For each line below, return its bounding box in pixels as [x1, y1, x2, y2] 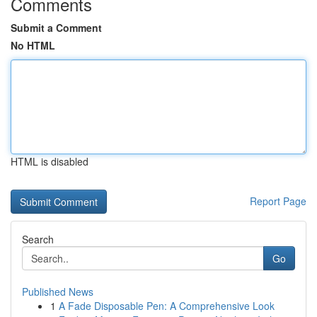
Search [22, 232, 54, 246]
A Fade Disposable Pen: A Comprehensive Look [59, 299, 275, 313]
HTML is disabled [11, 154, 88, 168]
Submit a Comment [11, 21, 102, 35]
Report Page [250, 194, 306, 208]
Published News [22, 284, 93, 299]
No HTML [11, 38, 55, 52]
